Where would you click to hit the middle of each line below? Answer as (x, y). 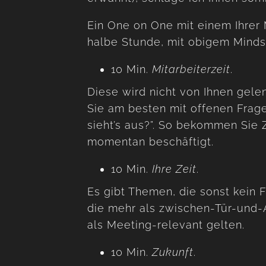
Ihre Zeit (174, 169)
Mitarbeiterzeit (191, 69)
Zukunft (171, 252)
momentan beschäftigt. (151, 141)
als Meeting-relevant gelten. (166, 224)
